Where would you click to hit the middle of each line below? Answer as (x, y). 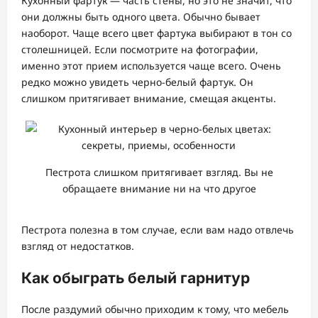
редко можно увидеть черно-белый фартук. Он (137, 82)
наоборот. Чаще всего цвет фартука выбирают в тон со (157, 33)
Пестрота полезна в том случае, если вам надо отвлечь (158, 230)
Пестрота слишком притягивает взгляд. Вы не (159, 172)
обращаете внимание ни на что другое (159, 189)
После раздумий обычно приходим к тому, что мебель (155, 309)
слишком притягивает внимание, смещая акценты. (149, 99)
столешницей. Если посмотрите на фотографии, (140, 50)
